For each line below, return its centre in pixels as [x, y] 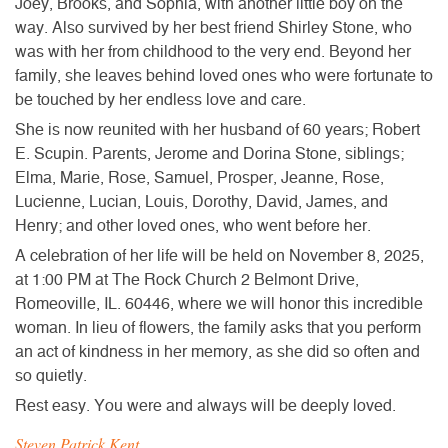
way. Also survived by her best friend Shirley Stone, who [213, 27]
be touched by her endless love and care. [160, 99]
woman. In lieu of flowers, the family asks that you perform [218, 327]
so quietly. [51, 375]
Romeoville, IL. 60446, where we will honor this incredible [219, 303]
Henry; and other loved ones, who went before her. [193, 225]
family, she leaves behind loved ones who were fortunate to [224, 75]
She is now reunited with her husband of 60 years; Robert [217, 129]
